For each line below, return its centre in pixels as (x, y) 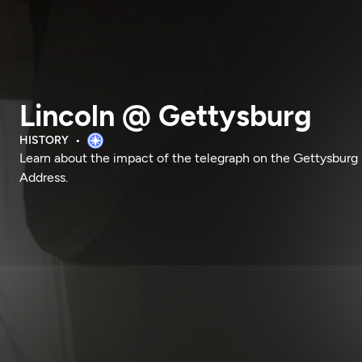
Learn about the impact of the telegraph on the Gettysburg (189, 158)
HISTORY (44, 140)
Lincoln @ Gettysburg (166, 116)
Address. (44, 177)
